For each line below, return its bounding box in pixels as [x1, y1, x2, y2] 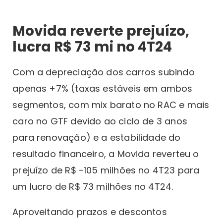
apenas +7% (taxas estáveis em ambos [12, 82, 193, 95]
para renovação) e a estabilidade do [12, 131, 181, 144]
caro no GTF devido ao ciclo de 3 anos [12, 114, 187, 127]
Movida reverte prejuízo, [12, 21, 190, 41]
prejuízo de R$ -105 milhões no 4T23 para [12, 164, 200, 176]
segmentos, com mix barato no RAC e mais [12, 98, 210, 111]
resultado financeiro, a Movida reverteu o [12, 147, 199, 160]
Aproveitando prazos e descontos [12, 205, 167, 218]
